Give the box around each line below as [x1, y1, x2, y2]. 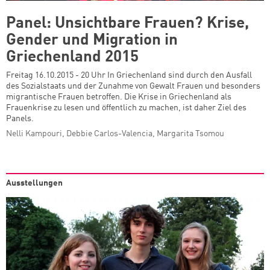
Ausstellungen [6, 178, 63, 187]
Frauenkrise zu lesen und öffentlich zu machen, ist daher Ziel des [6, 103, 246, 112]
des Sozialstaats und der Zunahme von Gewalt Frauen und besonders [6, 81, 260, 90]
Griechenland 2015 [6, 49, 139, 65]
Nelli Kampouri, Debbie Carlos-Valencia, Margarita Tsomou [6, 129, 224, 138]
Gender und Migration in [6, 32, 178, 48]
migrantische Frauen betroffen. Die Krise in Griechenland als [6, 92, 231, 101]
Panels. [6, 114, 34, 123]
